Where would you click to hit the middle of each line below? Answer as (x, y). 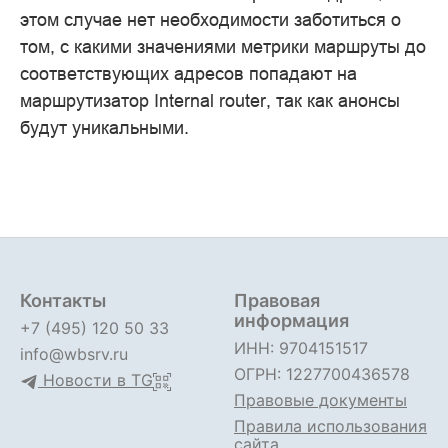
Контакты (63, 300)
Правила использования (330, 426)
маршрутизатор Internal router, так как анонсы (210, 100)
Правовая (277, 300)
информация (291, 320)
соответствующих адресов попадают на (188, 73)
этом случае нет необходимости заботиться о (210, 19)
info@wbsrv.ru (74, 354)
